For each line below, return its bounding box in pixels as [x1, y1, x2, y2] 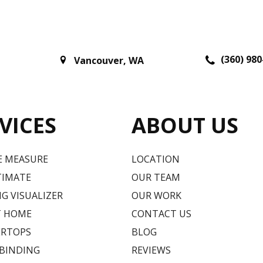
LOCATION [131, 152, 180, 166]
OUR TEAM [131, 170, 180, 184]
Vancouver [74, 54, 123, 68]
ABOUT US [131, 110, 238, 140]
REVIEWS [131, 243, 171, 257]
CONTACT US [131, 207, 191, 220]
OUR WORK [131, 188, 181, 202]
